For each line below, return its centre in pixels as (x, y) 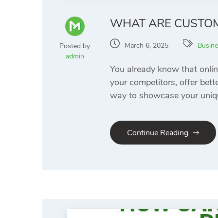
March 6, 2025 (146, 46)
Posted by (75, 46)
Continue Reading (158, 133)
